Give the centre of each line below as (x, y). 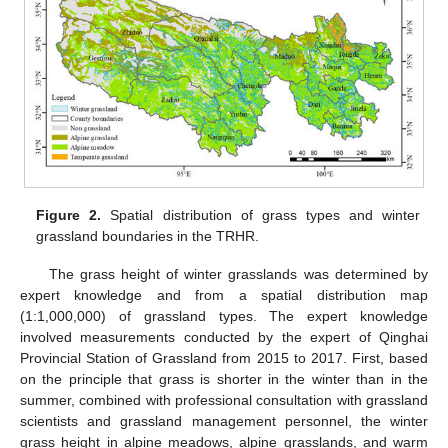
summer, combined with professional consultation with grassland (224, 399)
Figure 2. (69, 214)
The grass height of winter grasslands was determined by (238, 273)
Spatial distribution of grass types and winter (260, 214)
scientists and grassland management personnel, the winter (224, 420)
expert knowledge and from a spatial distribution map (224, 294)
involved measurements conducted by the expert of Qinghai (224, 336)
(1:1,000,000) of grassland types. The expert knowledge (224, 315)
